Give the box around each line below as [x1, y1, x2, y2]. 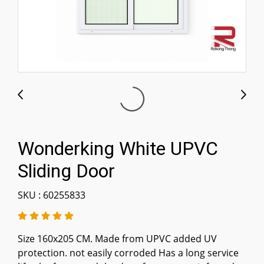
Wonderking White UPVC [18, 137, 218, 160]
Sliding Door [18, 160, 115, 182]
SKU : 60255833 [18, 189, 85, 202]
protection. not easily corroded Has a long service [18, 246, 239, 259]
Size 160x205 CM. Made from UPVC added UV [18, 232, 217, 245]
